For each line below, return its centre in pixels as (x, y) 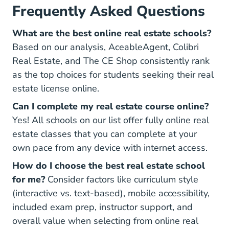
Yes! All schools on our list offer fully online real (111, 120)
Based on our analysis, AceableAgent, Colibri (106, 47)
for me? (29, 179)
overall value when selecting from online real (105, 221)
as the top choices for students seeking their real (113, 74)
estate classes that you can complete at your (105, 134)
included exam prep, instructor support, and (102, 207)
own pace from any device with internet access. (110, 147)
